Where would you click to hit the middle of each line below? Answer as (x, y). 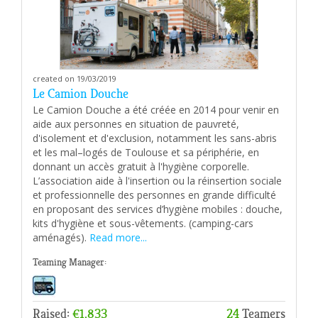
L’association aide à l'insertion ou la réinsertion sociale (157, 180)
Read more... (118, 237)
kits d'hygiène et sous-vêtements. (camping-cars (143, 223)
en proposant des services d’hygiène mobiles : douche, (158, 209)
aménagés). (61, 237)
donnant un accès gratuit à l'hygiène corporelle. (141, 166)
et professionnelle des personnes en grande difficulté (154, 194)
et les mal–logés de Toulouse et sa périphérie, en (146, 152)
